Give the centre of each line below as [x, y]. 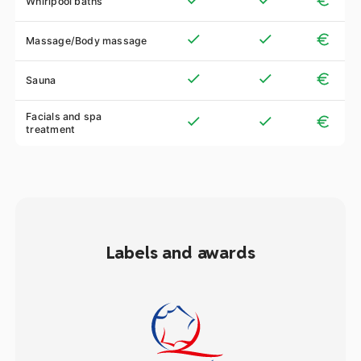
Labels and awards [180, 253]
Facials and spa [64, 116]
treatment [51, 129]
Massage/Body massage [87, 40]
